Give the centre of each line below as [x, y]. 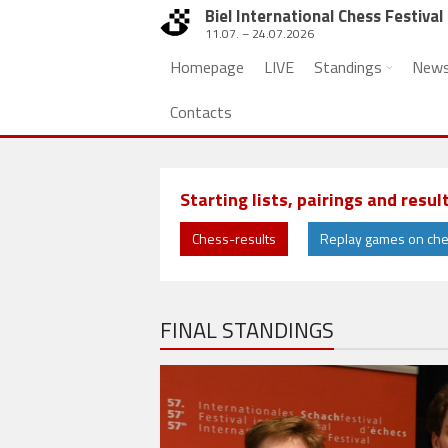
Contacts [201, 112]
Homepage [207, 67]
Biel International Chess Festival [324, 16]
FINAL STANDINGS [247, 330]
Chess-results [234, 238]
